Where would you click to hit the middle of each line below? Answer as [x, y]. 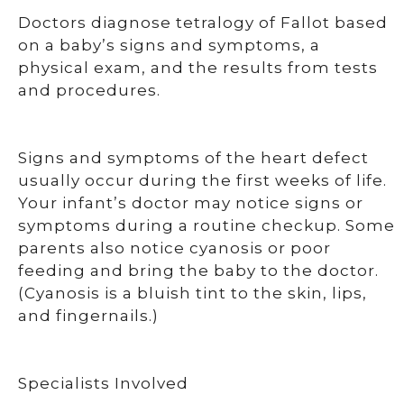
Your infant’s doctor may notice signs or [191, 203]
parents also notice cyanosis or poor [174, 248]
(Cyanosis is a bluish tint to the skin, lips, [193, 293]
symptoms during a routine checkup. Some [207, 225]
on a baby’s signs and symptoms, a [169, 45]
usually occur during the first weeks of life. [202, 180]
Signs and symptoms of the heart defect [193, 158]
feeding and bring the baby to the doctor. [198, 271]
